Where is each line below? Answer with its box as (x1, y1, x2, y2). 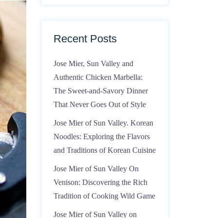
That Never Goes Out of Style (53, 100, 146, 109)
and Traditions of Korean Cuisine (53, 146, 156, 154)
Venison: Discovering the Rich (53, 178, 147, 186)
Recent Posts (53, 33, 117, 45)
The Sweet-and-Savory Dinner (53, 87, 148, 95)
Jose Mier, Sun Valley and (53, 59, 133, 68)
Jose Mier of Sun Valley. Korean (53, 119, 153, 127)
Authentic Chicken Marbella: (53, 73, 143, 81)
